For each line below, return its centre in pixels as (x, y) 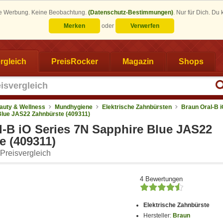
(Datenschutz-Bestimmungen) (131, 12)
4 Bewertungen (161, 179)
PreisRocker (74, 61)
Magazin (138, 61)
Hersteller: (158, 216)
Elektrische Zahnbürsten (137, 107)
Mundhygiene (74, 107)
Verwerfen (145, 26)
